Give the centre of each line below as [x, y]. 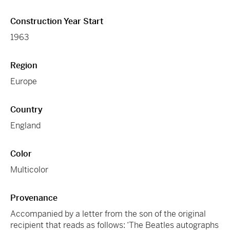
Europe [24, 81]
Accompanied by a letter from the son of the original [108, 214]
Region [24, 65]
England [25, 125]
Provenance [34, 198]
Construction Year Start [57, 21]
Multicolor [29, 169]
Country [26, 109]
